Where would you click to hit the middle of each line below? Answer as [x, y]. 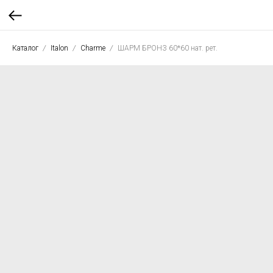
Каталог [25, 48]
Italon [59, 48]
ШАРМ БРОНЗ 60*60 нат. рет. [168, 48]
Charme [93, 48]
